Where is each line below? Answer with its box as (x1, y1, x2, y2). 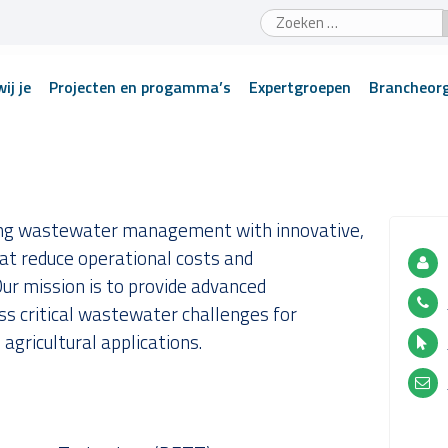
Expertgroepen (249, 75, 351, 99)
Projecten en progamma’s (49, 75, 231, 99)
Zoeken (259, 6, 316, 33)
